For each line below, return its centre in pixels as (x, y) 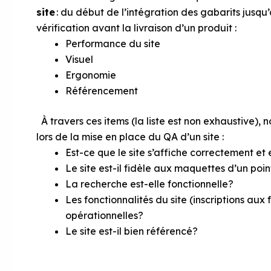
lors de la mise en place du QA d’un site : (130, 137)
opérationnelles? (104, 215)
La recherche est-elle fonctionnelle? (149, 184)
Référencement (102, 91)
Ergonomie (91, 75)
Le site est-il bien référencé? (132, 231)
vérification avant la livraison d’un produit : (136, 28)
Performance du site (113, 44)
